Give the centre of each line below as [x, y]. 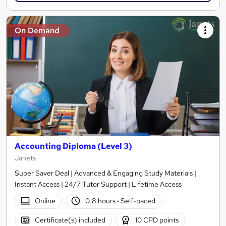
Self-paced [137, 201]
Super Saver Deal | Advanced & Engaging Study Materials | [105, 173]
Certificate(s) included [70, 220]
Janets [25, 158]
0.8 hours [101, 201]
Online [45, 201]
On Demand [37, 31]
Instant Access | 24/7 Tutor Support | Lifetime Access [98, 184]
